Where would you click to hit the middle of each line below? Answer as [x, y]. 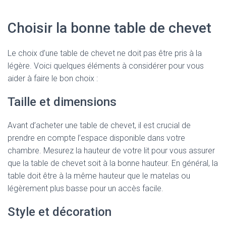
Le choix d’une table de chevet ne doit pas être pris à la [105, 53]
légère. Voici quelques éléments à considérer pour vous [106, 66]
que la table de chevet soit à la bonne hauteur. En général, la [113, 163]
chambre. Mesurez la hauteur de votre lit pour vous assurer [111, 151]
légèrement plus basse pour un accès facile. [86, 188]
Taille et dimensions [62, 102]
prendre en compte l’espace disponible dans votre [96, 138]
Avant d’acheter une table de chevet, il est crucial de [99, 125]
